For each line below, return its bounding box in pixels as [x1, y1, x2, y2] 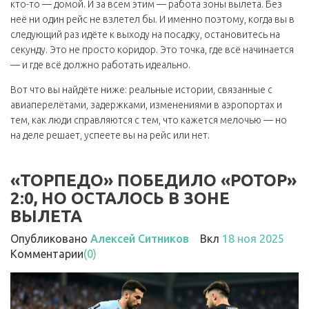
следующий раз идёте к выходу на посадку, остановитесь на [10, 29, 280, 40]
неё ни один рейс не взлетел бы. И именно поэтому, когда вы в [10, 14, 295, 25]
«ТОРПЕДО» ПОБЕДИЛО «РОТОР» [10, 171, 297, 190]
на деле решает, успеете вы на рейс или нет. [10, 130, 210, 141]
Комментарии [10, 248, 83, 260]
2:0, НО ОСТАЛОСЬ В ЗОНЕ [10, 189, 230, 208]
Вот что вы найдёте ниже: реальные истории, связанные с [10, 84, 272, 95]
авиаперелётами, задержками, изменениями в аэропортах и [10, 99, 282, 110]
